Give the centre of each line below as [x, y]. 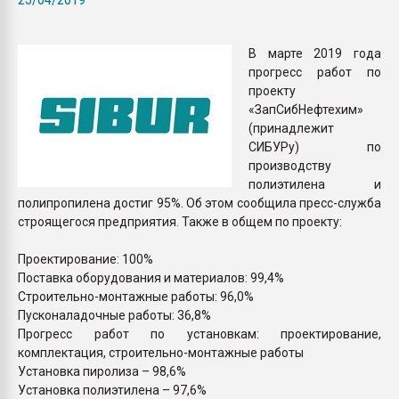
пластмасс [300, 15]
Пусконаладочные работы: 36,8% [114, 315]
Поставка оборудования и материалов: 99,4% [151, 277]
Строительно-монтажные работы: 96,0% [136, 296]
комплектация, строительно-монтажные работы [161, 352]
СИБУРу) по [315, 147]
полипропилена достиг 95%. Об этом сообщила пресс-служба [199, 203]
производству [290, 165]
